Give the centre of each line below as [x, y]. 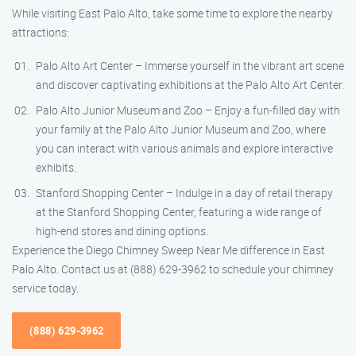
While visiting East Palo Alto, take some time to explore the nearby [172, 13]
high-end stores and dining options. [122, 231]
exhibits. [56, 167]
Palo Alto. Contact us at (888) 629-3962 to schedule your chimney [173, 269]
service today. [45, 288]
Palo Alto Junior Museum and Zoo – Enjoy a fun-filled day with [188, 110]
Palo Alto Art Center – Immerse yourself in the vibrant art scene [190, 66]
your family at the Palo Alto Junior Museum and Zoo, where [181, 129]
